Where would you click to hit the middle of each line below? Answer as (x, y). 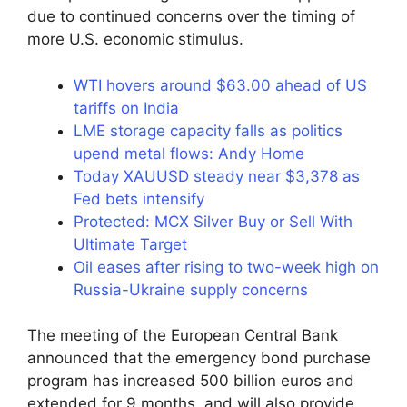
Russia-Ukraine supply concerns (191, 289)
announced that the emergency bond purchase (199, 358)
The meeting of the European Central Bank (183, 336)
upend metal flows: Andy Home (189, 153)
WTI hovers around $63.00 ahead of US (220, 85)
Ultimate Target (130, 244)
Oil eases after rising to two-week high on (226, 267)
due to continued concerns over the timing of (191, 17)
